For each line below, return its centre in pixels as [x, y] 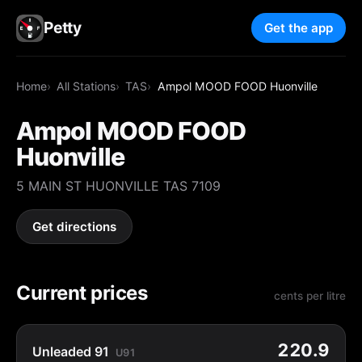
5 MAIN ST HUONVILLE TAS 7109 [118, 185]
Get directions [75, 227]
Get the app [299, 28]
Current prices [82, 293]
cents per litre [310, 295]
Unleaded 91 [71, 351]
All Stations [86, 86]
